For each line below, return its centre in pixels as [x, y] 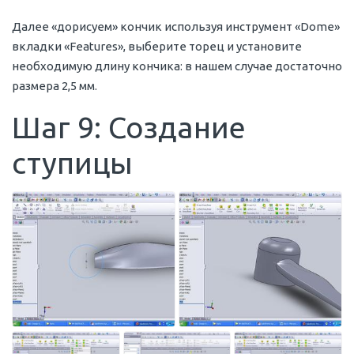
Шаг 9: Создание [129, 128]
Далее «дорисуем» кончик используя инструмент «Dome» [176, 27]
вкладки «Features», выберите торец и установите [157, 47]
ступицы [72, 163]
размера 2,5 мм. [55, 86]
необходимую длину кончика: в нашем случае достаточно [177, 66]
